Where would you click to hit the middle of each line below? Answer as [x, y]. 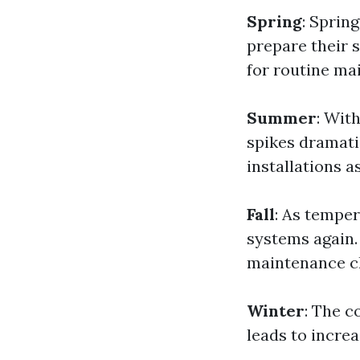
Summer [282, 118]
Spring [274, 21]
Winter [276, 311]
